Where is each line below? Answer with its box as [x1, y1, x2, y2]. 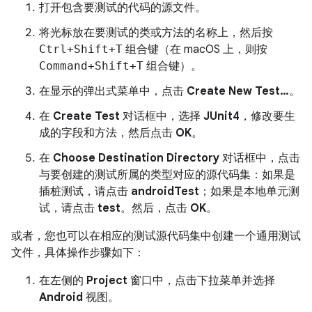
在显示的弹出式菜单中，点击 [39, 84, 187, 99]
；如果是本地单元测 [199, 185, 299, 199]
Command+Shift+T [39, 59, 143, 73]
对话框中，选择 [120, 109, 203, 124]
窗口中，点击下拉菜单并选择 [127, 274, 275, 288]
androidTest [131, 185, 199, 199]
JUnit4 [203, 109, 240, 124]
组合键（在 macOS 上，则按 [123, 42, 267, 57]
